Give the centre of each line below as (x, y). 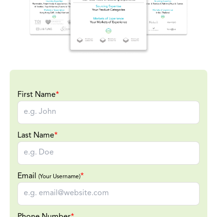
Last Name (36, 135)
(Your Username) (59, 177)
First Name (37, 95)
